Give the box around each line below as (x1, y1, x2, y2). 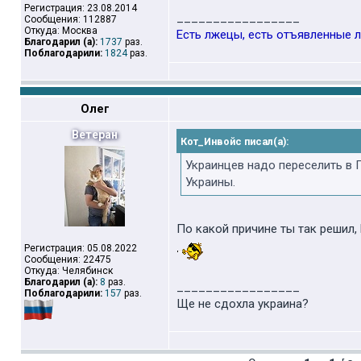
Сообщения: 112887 (24, 14, 117, 25)
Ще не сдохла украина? (176, 297, 309, 311)
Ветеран (72, 128, 118, 141)
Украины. (185, 175, 235, 189)
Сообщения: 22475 (24, 254, 111, 265)
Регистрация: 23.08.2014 (24, 2, 137, 14)
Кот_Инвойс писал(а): (180, 135, 289, 147)
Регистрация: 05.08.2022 (24, 243, 137, 254)
